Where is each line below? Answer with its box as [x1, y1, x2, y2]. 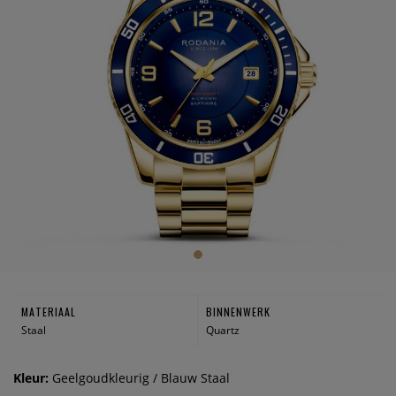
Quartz [205, 322, 240, 338]
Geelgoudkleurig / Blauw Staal [52, 369, 230, 386]
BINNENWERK [205, 303, 270, 319]
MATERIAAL [20, 303, 76, 319]
